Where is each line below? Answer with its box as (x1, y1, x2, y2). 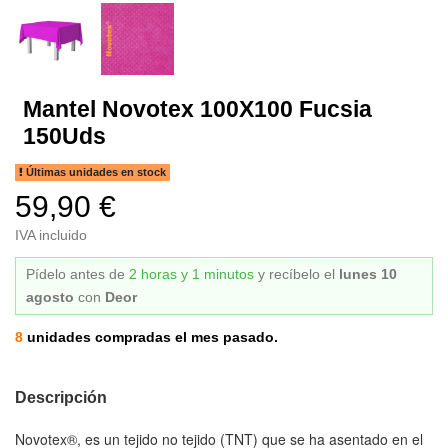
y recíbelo (258, 265, 324, 282)
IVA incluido (15, 226, 87, 243)
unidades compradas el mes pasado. (23, 328, 278, 345)
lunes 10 (339, 265, 397, 282)
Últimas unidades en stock (23, 165, 167, 178)
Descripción (15, 388, 107, 406)
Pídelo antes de (26, 265, 129, 282)
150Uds (23, 123, 106, 150)
